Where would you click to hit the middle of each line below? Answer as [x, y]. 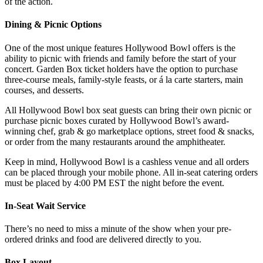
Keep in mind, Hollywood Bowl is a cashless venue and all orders [127, 161]
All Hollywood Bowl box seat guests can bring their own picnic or [128, 110]
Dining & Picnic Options [54, 25]
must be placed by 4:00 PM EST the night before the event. [114, 183]
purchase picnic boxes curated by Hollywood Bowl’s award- [117, 120]
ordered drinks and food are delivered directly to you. [103, 240]
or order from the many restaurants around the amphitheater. [115, 141]
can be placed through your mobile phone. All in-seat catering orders [131, 172]
